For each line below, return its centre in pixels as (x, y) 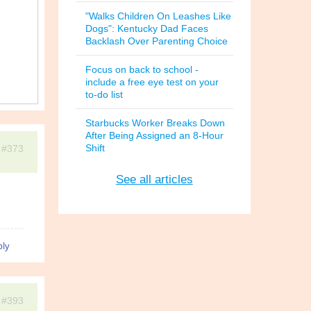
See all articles (154, 179)
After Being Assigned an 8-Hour (154, 135)
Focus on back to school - (142, 69)
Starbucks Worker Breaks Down (155, 123)
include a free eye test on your (152, 82)
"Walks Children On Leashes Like (158, 16)
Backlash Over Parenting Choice (156, 41)
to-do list (104, 94)
